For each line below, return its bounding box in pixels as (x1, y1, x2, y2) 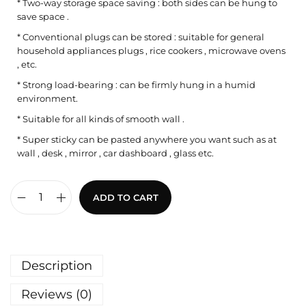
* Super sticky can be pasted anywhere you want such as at (17, 134, 277, 145)
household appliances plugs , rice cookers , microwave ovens (17, 45, 286, 57)
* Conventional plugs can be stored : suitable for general (17, 31, 264, 43)
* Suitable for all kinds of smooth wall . (17, 113, 184, 125)
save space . (17, 11, 69, 23)
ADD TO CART (92, 192, 158, 204)
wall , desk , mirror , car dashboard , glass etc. (17, 148, 214, 159)
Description (21, 258, 92, 274)
